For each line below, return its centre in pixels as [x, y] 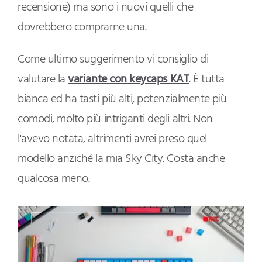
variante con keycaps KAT [129, 80]
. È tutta [207, 80]
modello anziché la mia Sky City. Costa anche [121, 159]
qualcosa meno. [54, 179]
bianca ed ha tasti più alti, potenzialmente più [122, 100]
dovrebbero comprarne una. [82, 28]
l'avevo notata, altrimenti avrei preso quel [112, 139]
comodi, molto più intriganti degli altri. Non [115, 120]
